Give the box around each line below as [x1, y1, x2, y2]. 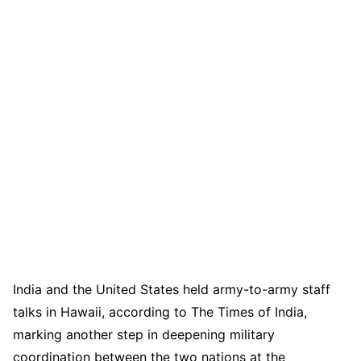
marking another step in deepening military [13, 326, 275, 342]
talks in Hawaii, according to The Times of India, [13, 304, 307, 320]
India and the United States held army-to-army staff [13, 281, 330, 297]
